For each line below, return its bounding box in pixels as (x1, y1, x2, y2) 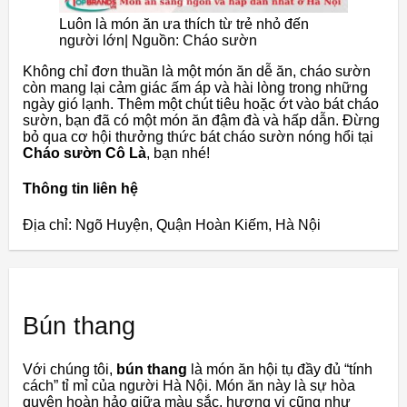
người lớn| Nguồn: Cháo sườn (59, 33, 257, 49)
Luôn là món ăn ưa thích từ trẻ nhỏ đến (59, 16, 309, 33)
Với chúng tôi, (23, 361, 116, 377)
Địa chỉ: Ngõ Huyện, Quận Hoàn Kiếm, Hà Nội (23, 216, 321, 233)
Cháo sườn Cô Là (23, 145, 146, 162)
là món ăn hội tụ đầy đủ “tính (187, 361, 372, 377)
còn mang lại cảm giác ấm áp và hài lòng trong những (23, 80, 368, 96)
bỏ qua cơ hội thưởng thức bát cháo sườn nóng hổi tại (23, 129, 373, 145)
